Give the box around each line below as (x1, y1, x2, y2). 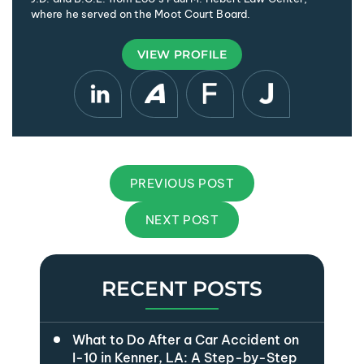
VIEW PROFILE (136, 46, 227, 62)
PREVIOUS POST (129, 175, 235, 191)
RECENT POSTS (102, 275, 262, 301)
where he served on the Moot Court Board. (31, 6, 251, 20)
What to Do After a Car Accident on (72, 331, 299, 348)
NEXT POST (145, 211, 219, 227)
